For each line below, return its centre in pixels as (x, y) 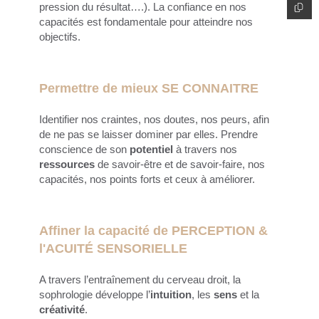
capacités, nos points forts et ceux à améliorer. (150, 179)
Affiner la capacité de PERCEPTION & (153, 230)
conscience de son (84, 149)
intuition (171, 294)
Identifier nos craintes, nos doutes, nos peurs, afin (154, 119)
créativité (62, 309)
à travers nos (205, 149)
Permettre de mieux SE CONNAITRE (151, 88)
